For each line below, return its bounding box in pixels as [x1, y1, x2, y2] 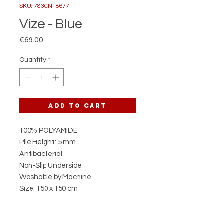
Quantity [19, 56, 46, 63]
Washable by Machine [19, 173, 91, 181]
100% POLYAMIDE [19, 127, 77, 134]
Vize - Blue [19, 17, 82, 31]
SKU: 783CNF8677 [19, 3, 69, 9]
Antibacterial [19, 150, 62, 157]
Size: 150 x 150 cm [19, 185, 77, 192]
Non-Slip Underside [19, 162, 82, 169]
